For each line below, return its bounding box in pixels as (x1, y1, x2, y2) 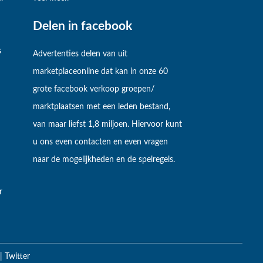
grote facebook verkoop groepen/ (33, 85, 155, 94)
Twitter (4, 252, 30, 261)
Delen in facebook (33, 19, 133, 32)
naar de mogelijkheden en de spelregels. (33, 156, 176, 164)
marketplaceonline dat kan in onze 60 (33, 68, 168, 76)
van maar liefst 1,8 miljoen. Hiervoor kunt (33, 120, 183, 129)
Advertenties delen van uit (33, 50, 128, 59)
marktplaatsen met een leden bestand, (33, 103, 171, 112)
